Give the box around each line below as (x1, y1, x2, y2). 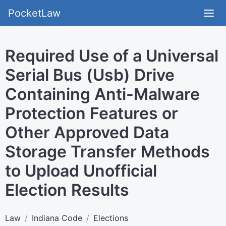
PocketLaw (8, 7, 61, 19)
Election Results (5, 180, 129, 200)
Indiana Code (32, 213, 82, 223)
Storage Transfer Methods (5, 142, 210, 161)
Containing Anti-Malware (5, 84, 200, 104)
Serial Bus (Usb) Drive (5, 65, 175, 85)
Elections (93, 213, 128, 223)
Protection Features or (5, 103, 178, 123)
